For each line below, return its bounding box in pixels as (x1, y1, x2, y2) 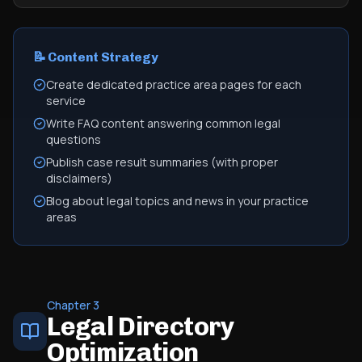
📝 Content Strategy (33, 49, 158, 65)
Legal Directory (47, 311, 234, 342)
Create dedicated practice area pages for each (46, 77, 301, 92)
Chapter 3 (47, 297, 100, 313)
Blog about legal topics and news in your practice (46, 193, 309, 208)
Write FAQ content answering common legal (46, 116, 280, 131)
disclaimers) (46, 170, 112, 186)
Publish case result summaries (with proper (46, 154, 278, 170)
